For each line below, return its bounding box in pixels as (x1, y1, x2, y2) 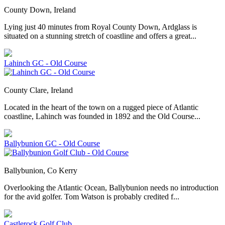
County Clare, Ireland (4, 86, 73, 95)
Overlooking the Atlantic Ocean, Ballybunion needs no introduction (4, 183, 218, 192)
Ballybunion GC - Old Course (4, 139, 100, 148)
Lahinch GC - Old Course (4, 59, 87, 68)
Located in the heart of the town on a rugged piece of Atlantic (4, 103, 198, 112)
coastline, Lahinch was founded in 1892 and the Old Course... (4, 112, 200, 121)
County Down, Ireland (4, 6, 76, 15)
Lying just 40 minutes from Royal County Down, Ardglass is (4, 23, 197, 32)
